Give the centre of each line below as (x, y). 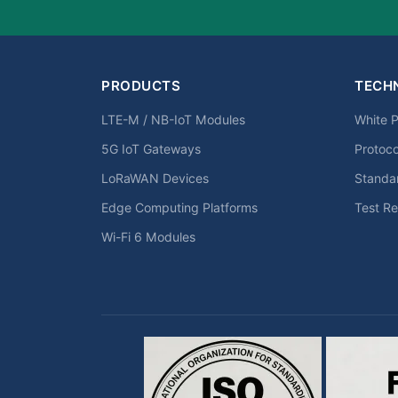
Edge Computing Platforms (179, 207)
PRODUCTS (141, 86)
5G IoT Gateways (151, 149)
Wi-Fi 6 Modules (148, 237)
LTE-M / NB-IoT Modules (173, 119)
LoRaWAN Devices (155, 178)
